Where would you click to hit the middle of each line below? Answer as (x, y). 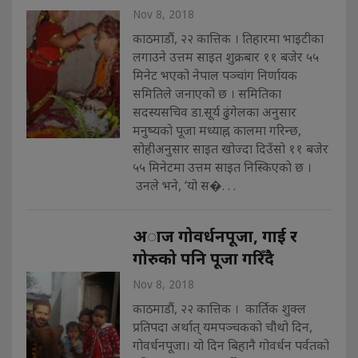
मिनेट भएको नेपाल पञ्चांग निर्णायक (215, 75)
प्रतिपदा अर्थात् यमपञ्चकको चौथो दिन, (222, 326)
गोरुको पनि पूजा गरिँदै (203, 258)
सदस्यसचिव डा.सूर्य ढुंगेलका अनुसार (214, 111)
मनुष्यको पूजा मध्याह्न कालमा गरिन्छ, (217, 130)
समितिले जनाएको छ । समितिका (207, 93)
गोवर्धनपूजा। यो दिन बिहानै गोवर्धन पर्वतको (231, 345)
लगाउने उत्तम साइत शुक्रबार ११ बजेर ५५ (225, 56)
